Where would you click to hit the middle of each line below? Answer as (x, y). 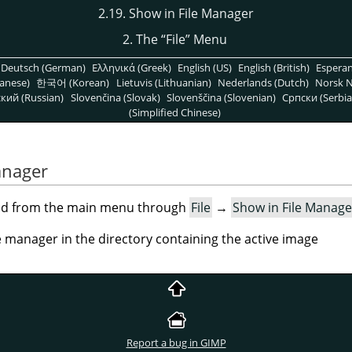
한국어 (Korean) (73, 82)
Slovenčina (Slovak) (115, 97)
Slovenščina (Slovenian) (221, 97)
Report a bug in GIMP (176, 343)
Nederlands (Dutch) (263, 82)
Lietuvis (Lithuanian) (163, 82)
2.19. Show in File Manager (176, 13)
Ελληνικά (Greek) (131, 67)
